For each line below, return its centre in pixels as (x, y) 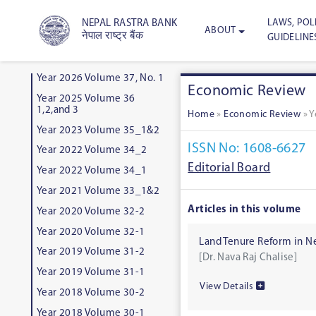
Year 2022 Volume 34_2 (92, 151)
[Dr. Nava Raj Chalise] (248, 257)
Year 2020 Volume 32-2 (91, 212)
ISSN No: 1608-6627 (247, 149)
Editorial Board (229, 169)
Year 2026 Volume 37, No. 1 (100, 79)
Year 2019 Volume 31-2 (91, 253)
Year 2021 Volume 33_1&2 (98, 191)
